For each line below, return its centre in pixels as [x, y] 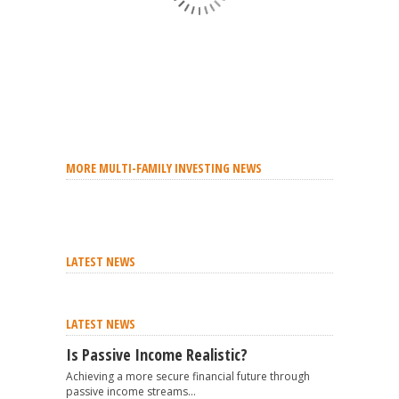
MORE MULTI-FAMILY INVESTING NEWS [164, 168]
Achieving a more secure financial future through [188, 376]
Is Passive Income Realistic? [157, 354]
